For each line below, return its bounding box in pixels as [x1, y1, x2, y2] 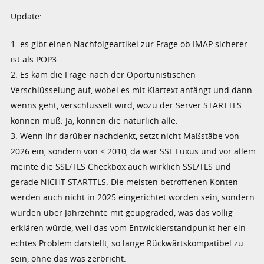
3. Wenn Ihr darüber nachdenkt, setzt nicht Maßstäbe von [11, 130, 240, 141]
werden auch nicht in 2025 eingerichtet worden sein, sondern [11, 191, 255, 203]
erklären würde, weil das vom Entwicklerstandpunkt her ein [11, 222, 246, 233]
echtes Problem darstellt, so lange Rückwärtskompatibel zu [11, 237, 244, 249]
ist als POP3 [11, 53, 57, 65]
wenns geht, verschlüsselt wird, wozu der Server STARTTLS [11, 99, 242, 111]
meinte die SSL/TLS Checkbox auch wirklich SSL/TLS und [11, 160, 232, 172]
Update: [11, 10, 42, 22]
